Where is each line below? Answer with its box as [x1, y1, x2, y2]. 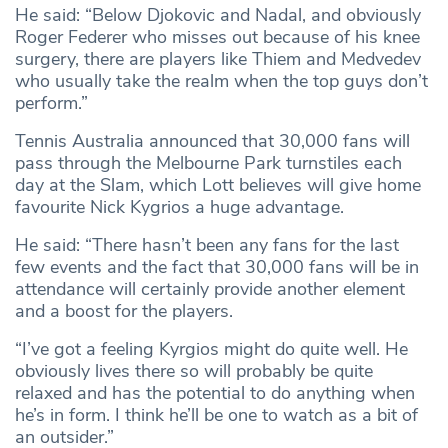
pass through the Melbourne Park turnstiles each [15, 150, 402, 175]
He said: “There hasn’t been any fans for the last [15, 232, 399, 257]
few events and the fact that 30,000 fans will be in [15, 254, 419, 279]
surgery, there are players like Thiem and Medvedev [15, 46, 421, 71]
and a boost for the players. [15, 298, 233, 323]
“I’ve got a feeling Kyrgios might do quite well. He [15, 336, 408, 361]
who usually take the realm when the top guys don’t [15, 68, 428, 93]
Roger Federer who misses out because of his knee [15, 24, 420, 49]
